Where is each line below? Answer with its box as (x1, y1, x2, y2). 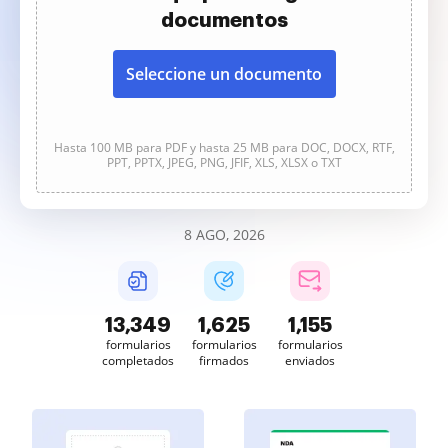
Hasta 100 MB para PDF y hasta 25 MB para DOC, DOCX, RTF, (53, 139, 395, 156)
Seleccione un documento (126, 63, 322, 85)
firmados (199, 352, 249, 369)
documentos (160, 10, 288, 30)
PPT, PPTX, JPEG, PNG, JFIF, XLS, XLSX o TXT (106, 154, 342, 171)
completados (102, 352, 174, 369)
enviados (285, 352, 335, 369)
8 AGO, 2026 (183, 225, 265, 244)
